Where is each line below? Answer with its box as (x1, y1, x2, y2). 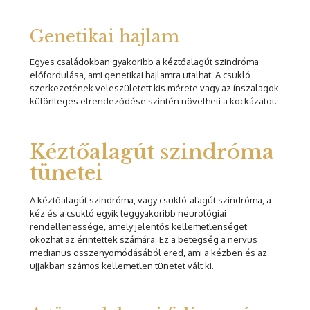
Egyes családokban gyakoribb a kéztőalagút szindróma (30, 56, 259, 68)
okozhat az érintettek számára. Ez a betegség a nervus (30, 234, 257, 246)
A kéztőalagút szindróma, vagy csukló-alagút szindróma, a (30, 194, 271, 206)
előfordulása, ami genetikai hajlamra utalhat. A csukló (30, 69, 250, 81)
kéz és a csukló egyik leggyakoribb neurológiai (30, 208, 226, 219)
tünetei (30, 161, 103, 186)
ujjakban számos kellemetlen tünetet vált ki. (30, 260, 214, 272)
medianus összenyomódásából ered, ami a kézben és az (30, 247, 267, 259)
